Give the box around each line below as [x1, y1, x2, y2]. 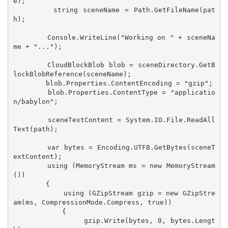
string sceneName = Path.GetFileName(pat [13, 6, 53, 14]
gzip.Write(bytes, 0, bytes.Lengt [13, 217, 84, 225]
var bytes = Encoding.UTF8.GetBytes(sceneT [13, 144, 48, 152]
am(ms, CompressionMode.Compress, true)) [13, 198, 172, 207]
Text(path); [13, 125, 58, 133]
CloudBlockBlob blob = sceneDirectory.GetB [13, 61, 48, 69]
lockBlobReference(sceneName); [13, 70, 131, 78]
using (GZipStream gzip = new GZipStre [13, 189, 64, 197]
